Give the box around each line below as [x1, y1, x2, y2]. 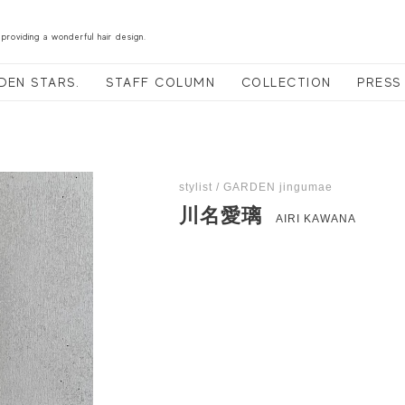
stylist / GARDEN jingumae [179, 181, 334, 193]
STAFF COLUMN [106, 75, 216, 89]
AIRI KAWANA [276, 212, 357, 225]
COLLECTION [240, 75, 332, 89]
